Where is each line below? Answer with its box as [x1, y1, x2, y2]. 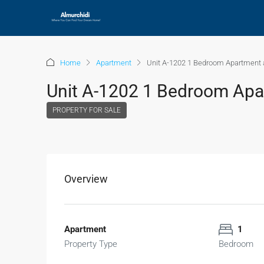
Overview [64, 173, 108, 185]
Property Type [64, 239, 117, 249]
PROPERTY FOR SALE [52, 106, 121, 114]
